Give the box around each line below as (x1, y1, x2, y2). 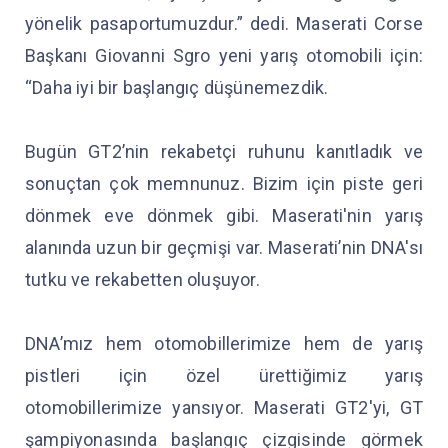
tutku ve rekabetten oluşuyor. (25, 268, 264, 290)
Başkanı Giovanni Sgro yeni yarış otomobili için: (25, 44, 423, 66)
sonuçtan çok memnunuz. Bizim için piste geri (25, 172, 423, 194)
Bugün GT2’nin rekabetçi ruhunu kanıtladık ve (25, 140, 423, 162)
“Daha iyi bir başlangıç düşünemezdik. (25, 76, 333, 98)
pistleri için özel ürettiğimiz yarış (25, 364, 423, 386)
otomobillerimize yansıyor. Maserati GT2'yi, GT (25, 396, 423, 418)
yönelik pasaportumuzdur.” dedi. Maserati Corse (25, 12, 423, 34)
